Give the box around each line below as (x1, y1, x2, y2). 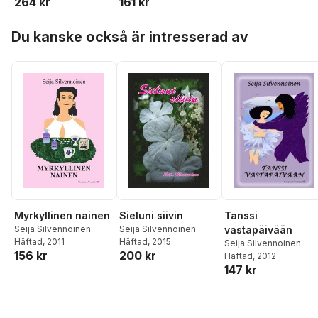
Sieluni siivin (119, 209, 183, 222)
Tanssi (224, 209, 258, 221)
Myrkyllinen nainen (14, 209, 110, 221)
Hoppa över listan (11, 20, 99, 33)
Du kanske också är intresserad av (11, 28, 248, 45)
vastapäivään (224, 223, 292, 236)
